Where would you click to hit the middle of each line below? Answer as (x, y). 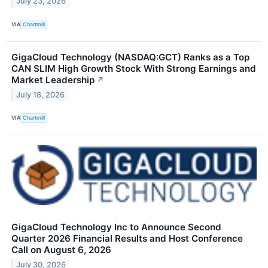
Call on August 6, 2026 (61, 249)
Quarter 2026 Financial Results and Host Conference (127, 238)
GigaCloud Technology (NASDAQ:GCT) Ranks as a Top (130, 57)
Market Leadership (53, 80)
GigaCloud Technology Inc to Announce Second (116, 227)
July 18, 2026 (41, 95)
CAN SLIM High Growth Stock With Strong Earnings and (134, 68)
